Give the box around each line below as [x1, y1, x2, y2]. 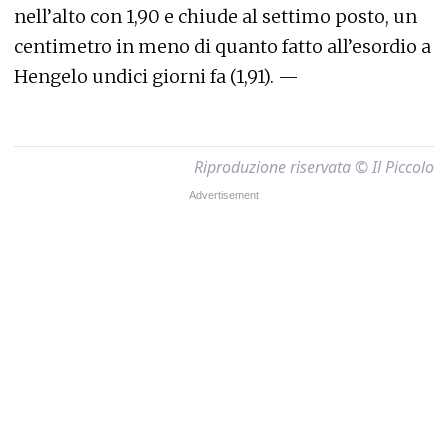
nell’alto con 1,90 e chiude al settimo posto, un [14, 5, 417, 28]
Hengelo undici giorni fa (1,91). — [14, 65, 299, 88]
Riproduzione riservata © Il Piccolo [194, 156, 434, 178]
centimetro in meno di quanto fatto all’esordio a [14, 35, 431, 58]
